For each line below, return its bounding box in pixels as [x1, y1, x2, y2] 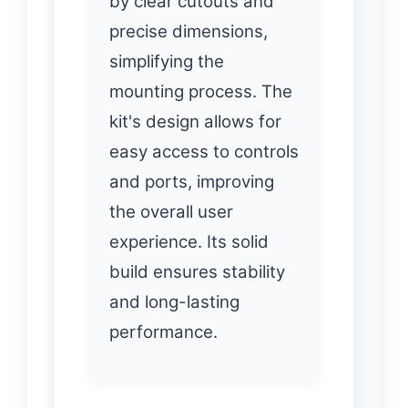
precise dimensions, [109, 21, 268, 43]
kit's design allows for [109, 111, 281, 133]
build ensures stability [109, 261, 285, 283]
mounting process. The [109, 81, 292, 103]
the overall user [109, 201, 233, 223]
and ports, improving [109, 171, 274, 193]
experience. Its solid [109, 231, 269, 253]
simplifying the [109, 51, 224, 73]
